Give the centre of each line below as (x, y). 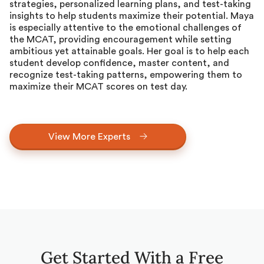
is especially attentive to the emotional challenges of (126, 27)
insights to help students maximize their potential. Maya (132, 16)
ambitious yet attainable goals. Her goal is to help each (129, 51)
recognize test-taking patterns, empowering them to (126, 75)
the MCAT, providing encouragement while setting (121, 39)
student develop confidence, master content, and (119, 63)
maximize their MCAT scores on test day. (98, 86)
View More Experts (89, 136)
